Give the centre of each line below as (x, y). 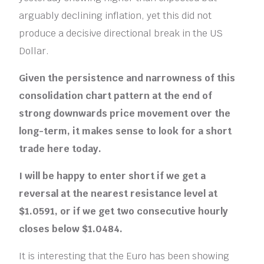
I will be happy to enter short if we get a (113, 176)
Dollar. (34, 51)
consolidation (52, 95)
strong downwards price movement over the (125, 113)
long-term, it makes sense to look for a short (126, 131)
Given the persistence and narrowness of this (127, 78)
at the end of (181, 95)
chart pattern (118, 95)
